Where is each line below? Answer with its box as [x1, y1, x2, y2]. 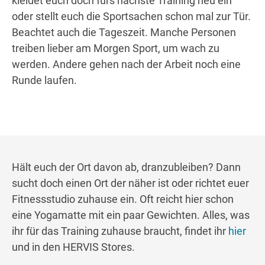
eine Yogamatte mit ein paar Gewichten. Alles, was [12, 209, 250, 222]
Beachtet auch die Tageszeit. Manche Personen [12, 26, 236, 39]
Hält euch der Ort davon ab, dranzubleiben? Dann [12, 161, 241, 174]
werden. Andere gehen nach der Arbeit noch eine [12, 58, 241, 71]
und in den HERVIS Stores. [12, 241, 135, 254]
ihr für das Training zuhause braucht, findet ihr [12, 225, 228, 238]
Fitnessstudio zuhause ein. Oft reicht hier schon [12, 193, 234, 206]
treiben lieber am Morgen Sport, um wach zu [12, 42, 219, 55]
